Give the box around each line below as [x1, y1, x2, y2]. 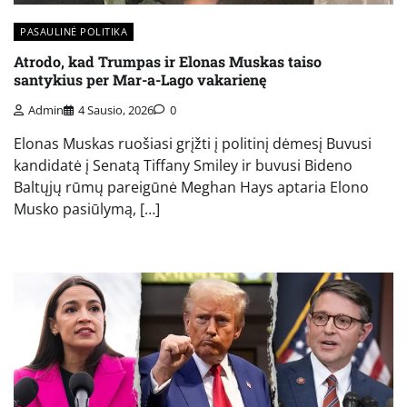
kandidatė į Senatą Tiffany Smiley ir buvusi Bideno [14, 154, 352, 175]
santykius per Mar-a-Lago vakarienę [14, 70, 266, 90]
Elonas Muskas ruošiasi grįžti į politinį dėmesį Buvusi [14, 133, 372, 154]
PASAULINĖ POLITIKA [20, 24, 127, 38]
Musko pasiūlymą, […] [14, 198, 160, 219]
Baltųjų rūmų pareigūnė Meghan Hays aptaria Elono [14, 176, 369, 197]
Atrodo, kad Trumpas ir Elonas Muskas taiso [14, 52, 322, 72]
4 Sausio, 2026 [78, 101, 154, 118]
